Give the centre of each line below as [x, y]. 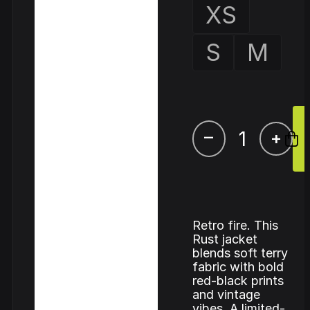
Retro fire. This [235, 225]
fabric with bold [238, 267]
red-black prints [238, 281]
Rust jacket [225, 239]
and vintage [226, 294]
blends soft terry [240, 253]
